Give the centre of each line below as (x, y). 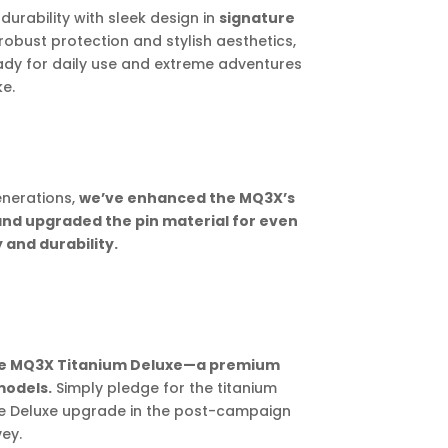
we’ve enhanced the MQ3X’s (186, 198)
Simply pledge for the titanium (165, 388)
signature (256, 18)
